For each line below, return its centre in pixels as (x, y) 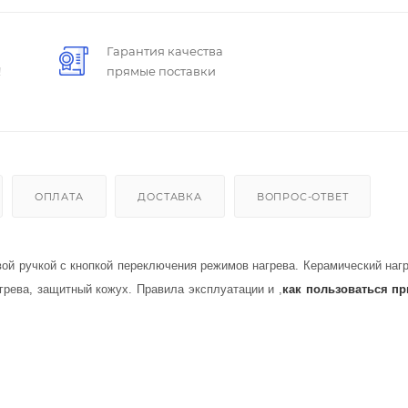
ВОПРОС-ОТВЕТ (302, 196)
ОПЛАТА (59, 196)
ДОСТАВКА (170, 196)
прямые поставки (161, 71)
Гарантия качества (164, 51)
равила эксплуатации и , (214, 289)
